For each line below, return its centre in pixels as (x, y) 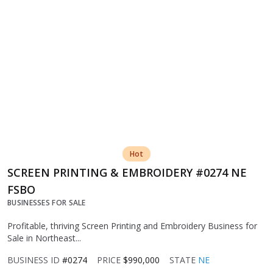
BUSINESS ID (34, 260)
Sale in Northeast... (44, 238)
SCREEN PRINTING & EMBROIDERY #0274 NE (127, 173)
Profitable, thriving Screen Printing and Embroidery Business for (132, 226)
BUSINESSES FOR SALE (47, 203)
